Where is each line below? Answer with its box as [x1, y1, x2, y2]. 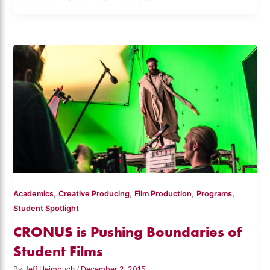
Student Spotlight [13, 204, 80, 213]
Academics [13, 189, 54, 199]
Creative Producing [58, 189, 130, 199]
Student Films [13, 242, 104, 260]
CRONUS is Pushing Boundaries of [13, 222, 242, 240]
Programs [196, 189, 233, 199]
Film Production [134, 189, 192, 199]
